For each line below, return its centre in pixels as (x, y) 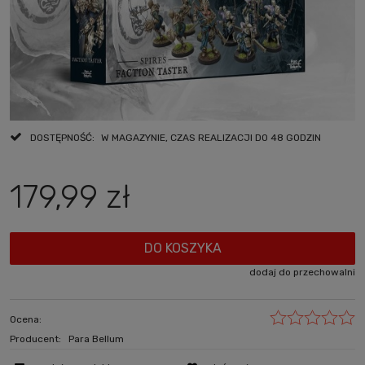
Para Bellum (96, 339)
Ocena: (26, 319)
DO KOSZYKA (182, 248)
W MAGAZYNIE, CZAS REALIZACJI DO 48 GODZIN (211, 137)
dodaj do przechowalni (302, 272)
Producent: (37, 339)
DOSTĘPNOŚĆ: (62, 137)
